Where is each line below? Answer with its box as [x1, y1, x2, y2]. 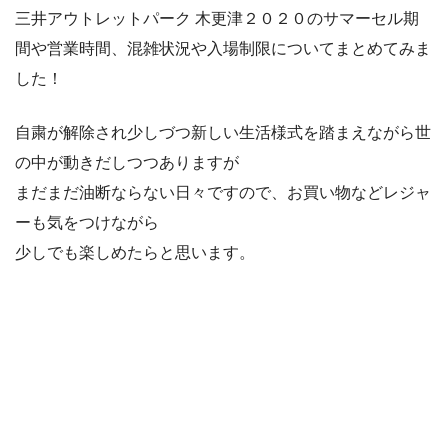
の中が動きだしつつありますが [15, 154, 239, 172]
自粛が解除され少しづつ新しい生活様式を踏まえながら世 [15, 124, 431, 142]
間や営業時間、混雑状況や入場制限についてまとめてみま [15, 40, 431, 58]
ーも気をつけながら [15, 214, 159, 232]
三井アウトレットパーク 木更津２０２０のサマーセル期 [15, 10, 419, 28]
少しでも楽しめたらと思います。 [15, 244, 255, 262]
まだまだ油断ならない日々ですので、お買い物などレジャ [15, 184, 431, 202]
